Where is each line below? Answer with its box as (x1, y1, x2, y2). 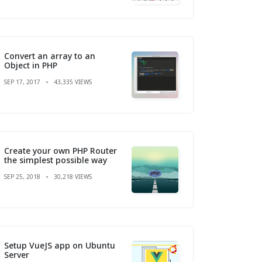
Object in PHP (4, 59, 57, 71)
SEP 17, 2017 (4, 77, 40, 86)
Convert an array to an (4, 50, 95, 61)
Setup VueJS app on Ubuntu (4, 239, 115, 251)
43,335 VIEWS (54, 77, 92, 86)
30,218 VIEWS (54, 172, 92, 181)
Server (4, 249, 29, 260)
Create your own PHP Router (4, 144, 117, 156)
